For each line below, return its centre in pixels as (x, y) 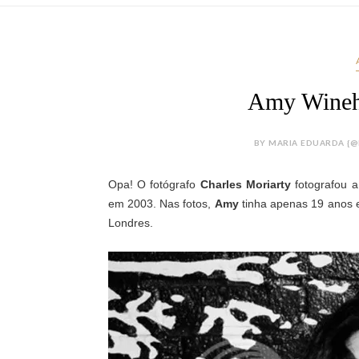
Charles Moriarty (245, 184)
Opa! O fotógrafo (154, 184)
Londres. (132, 223)
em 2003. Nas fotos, (161, 204)
